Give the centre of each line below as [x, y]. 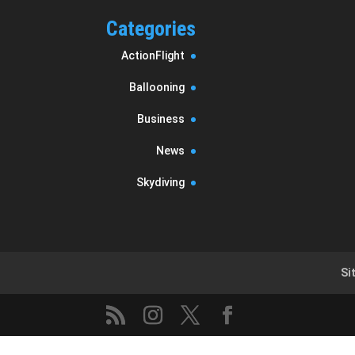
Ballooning [157, 87]
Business [161, 118]
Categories [151, 28]
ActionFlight [153, 55]
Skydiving [161, 182]
